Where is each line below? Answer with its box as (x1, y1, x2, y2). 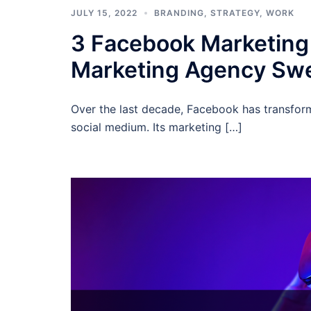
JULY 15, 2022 (71, 7, 137, 18)
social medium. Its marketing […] (71, 119, 242, 134)
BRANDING (154, 7, 204, 18)
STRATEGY (210, 7, 260, 18)
